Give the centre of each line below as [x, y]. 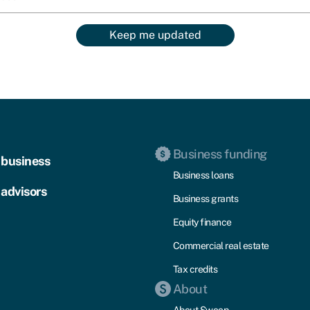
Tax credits [195, 270]
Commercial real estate [221, 246]
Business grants [206, 199]
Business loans [203, 175]
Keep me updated [155, 35]
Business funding [220, 154]
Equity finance [202, 222]
